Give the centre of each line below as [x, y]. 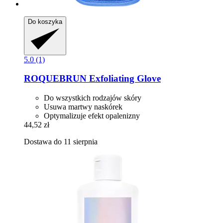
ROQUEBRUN [55, 79]
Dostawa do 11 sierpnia [61, 142]
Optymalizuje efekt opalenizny [92, 116]
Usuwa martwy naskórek [83, 107]
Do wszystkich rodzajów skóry [93, 98]
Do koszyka [45, 21]
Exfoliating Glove [124, 79]
